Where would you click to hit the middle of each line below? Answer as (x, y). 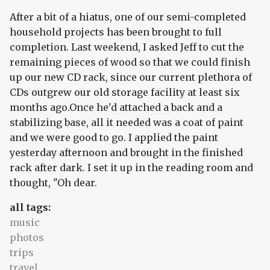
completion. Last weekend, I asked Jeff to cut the (127, 47)
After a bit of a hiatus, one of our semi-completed (128, 17)
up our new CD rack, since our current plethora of (131, 77)
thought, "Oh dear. (53, 182)
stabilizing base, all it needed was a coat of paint (127, 122)
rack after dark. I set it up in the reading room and (131, 167)
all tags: (31, 207)
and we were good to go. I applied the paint (114, 137)
